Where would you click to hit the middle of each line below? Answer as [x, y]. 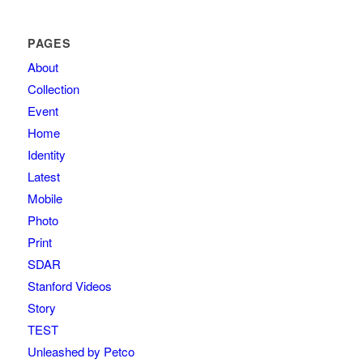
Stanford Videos [69, 286]
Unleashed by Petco [81, 352]
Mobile [45, 199]
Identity [46, 155]
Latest [43, 177]
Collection [53, 89]
